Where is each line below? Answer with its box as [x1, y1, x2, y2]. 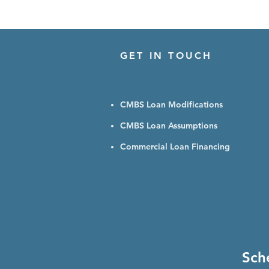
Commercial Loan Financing [120, 141, 230, 153]
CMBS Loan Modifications [120, 99, 223, 110]
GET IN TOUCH [120, 50, 217, 62]
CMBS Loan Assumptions [120, 120, 217, 131]
